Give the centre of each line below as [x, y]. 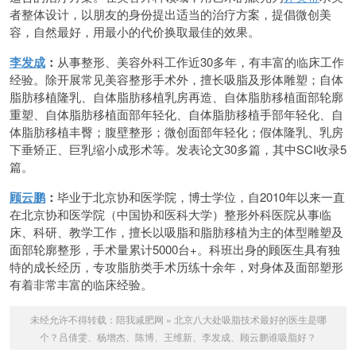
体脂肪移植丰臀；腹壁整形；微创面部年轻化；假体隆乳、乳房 [176, 132]
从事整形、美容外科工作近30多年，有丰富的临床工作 [201, 62]
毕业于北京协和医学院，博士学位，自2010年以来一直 [201, 197]
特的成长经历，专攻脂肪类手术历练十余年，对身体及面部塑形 [176, 267]
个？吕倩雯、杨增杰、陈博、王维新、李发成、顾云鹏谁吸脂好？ [178, 337]
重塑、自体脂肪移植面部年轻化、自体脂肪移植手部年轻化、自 [176, 114]
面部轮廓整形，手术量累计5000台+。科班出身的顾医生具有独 [175, 249]
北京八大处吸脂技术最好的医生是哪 [250, 319]
